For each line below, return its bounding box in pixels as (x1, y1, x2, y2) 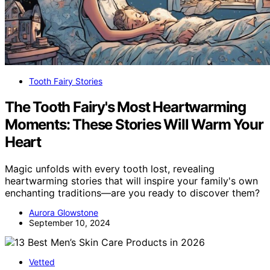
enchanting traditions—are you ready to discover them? (5, 186, 260, 199)
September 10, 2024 (29, 217, 110, 228)
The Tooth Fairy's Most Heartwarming (5, 98, 246, 116)
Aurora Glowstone (29, 207, 98, 218)
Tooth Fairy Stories (29, 75, 102, 86)
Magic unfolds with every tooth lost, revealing (5, 162, 215, 175)
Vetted (29, 256, 55, 267)
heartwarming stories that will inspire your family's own (5, 174, 258, 187)
